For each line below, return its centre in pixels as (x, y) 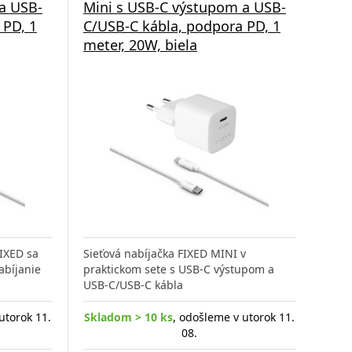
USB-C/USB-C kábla (133, 285)
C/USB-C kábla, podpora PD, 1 (181, 26)
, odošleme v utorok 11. (233, 317)
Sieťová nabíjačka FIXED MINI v (164, 254)
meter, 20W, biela (140, 44)
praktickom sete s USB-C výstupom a (178, 269)
